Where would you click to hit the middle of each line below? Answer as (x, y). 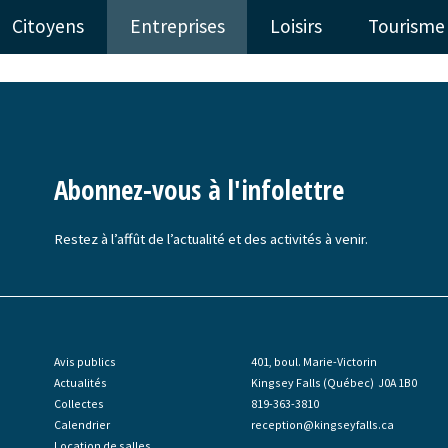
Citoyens (47, 26)
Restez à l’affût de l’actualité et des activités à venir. (210, 239)
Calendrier (81, 424)
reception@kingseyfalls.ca (322, 424)
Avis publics (84, 361)
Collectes (78, 403)
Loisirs (296, 26)
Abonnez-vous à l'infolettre (198, 189)
